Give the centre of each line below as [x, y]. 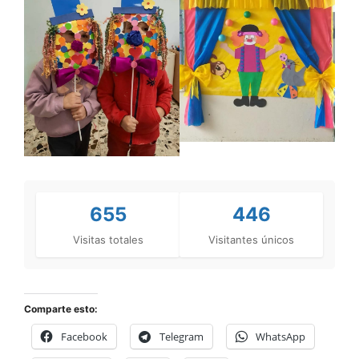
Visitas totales [108, 239]
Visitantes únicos [251, 239]
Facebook [84, 336]
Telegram [182, 336]
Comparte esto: [61, 309]
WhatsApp [280, 336]
